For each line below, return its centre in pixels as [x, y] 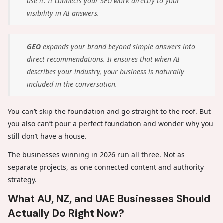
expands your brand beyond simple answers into [118, 46]
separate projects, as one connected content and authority [106, 167]
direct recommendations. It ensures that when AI [103, 59]
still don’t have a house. [47, 136]
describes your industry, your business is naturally [106, 71]
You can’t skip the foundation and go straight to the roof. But [109, 111]
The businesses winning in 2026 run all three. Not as [96, 154]
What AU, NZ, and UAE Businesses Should [109, 198]
